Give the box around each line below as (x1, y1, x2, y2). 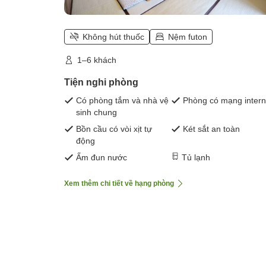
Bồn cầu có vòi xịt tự (76, 124, 152, 134)
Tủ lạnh (182, 153, 210, 163)
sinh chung (76, 107, 117, 118)
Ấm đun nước (76, 153, 127, 163)
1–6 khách (77, 55, 116, 65)
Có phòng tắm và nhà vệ (76, 96, 169, 106)
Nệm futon (168, 32, 207, 42)
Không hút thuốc (83, 32, 144, 42)
